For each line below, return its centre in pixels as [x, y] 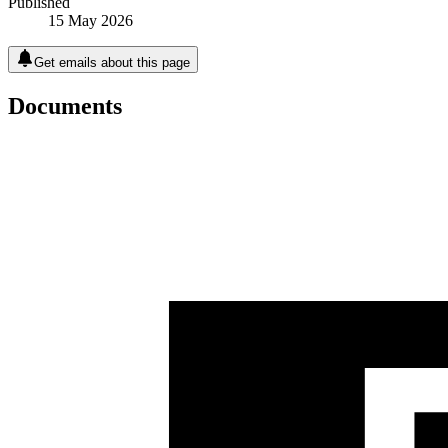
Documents [65, 105]
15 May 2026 [90, 20]
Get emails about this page [112, 62]
